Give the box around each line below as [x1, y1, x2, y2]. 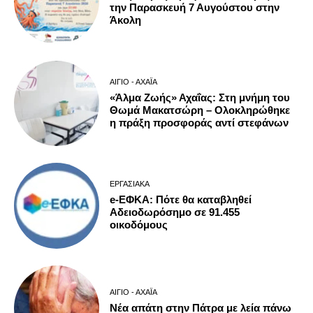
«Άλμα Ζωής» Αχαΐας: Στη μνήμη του [110, 91, 291, 103]
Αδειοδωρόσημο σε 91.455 [110, 205, 240, 218]
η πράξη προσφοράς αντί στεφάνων [110, 116, 289, 129]
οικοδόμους [110, 218, 168, 231]
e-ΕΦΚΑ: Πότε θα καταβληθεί [110, 193, 252, 205]
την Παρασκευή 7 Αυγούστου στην [110, 1, 280, 14]
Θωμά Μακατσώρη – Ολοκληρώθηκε [110, 103, 291, 116]
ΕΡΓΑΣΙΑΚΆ [110, 179, 150, 188]
